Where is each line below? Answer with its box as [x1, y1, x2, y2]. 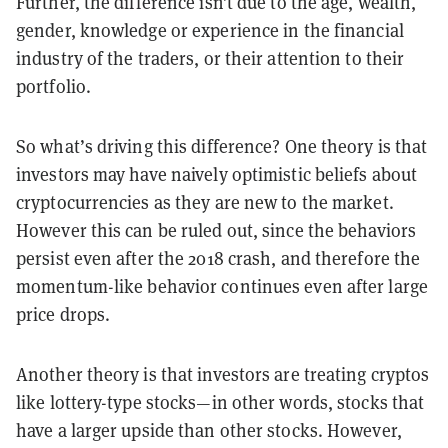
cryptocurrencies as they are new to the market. [16, 190, 394, 214]
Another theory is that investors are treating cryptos [16, 362, 430, 386]
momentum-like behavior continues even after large [16, 274, 428, 298]
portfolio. [16, 74, 91, 98]
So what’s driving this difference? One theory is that [16, 134, 428, 158]
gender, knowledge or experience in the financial [16, 18, 404, 42]
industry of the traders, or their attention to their [16, 46, 405, 70]
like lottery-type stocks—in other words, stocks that [16, 390, 425, 414]
